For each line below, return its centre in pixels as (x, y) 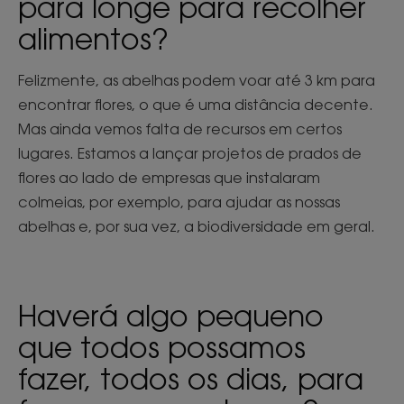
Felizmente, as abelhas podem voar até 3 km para (197, 81)
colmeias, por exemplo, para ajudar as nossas (179, 202)
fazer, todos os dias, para (191, 379)
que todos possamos (162, 347)
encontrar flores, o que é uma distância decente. (196, 105)
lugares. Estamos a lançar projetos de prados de (190, 154)
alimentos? (93, 39)
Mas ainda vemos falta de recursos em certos (180, 129)
